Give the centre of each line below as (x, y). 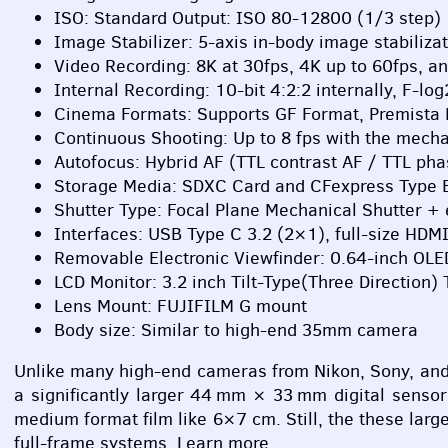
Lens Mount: (105, 305)
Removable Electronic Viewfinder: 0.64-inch (233, 257)
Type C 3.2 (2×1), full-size (293, 233)
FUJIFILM (195, 305)
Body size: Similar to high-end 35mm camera (236, 329)
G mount (270, 305)
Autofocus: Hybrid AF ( (145, 161)
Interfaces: (101, 233)
